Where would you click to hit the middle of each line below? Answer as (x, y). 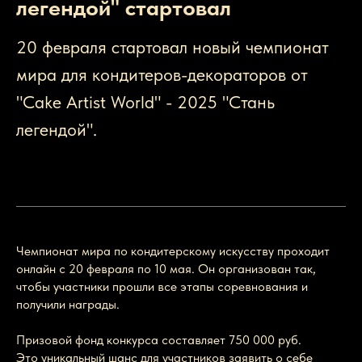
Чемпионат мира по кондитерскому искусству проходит (173, 251)
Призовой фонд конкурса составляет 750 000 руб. (159, 340)
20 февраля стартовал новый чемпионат (173, 47)
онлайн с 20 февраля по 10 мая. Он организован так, (166, 269)
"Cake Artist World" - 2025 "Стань (145, 102)
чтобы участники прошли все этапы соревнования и (162, 287)
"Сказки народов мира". (109, 157)
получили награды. (68, 305)
